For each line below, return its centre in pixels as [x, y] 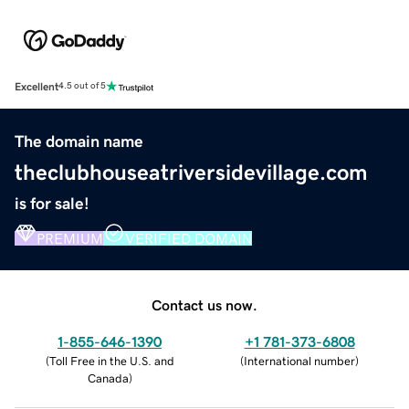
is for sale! [52, 203]
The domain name [79, 141]
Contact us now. [204, 304]
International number [299, 361]
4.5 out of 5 [82, 86]
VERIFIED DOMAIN [189, 238]
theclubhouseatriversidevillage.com [191, 172]
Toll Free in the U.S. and [111, 361]
